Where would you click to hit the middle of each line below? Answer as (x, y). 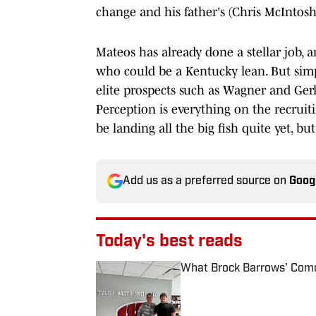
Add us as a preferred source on (206, 181)
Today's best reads (169, 242)
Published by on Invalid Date (244, 282)
